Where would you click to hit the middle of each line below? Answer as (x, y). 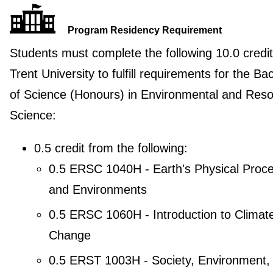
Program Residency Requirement (144, 30)
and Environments (97, 189)
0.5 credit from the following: (111, 148)
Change (69, 235)
